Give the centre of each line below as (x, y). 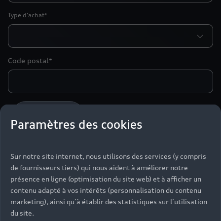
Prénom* (23, 198)
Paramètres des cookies (76, 124)
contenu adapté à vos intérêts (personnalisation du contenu (106, 190)
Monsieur (38, 151)
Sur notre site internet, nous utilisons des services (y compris (108, 156)
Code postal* (30, 60)
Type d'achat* (28, 15)
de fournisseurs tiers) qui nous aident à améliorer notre (99, 167)
